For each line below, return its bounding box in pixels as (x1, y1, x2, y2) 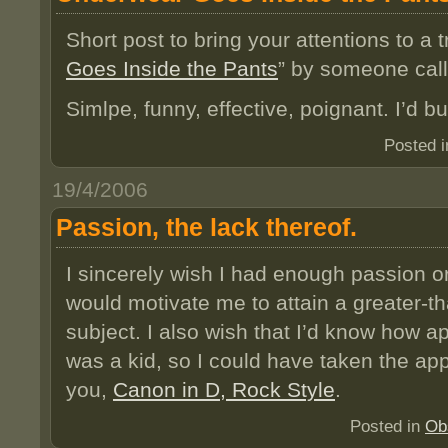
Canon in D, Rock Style (113, 377, 335, 401)
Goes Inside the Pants (66, 57, 278, 81)
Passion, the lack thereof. (56, 212, 357, 241)
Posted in (350, 416, 425, 436)
